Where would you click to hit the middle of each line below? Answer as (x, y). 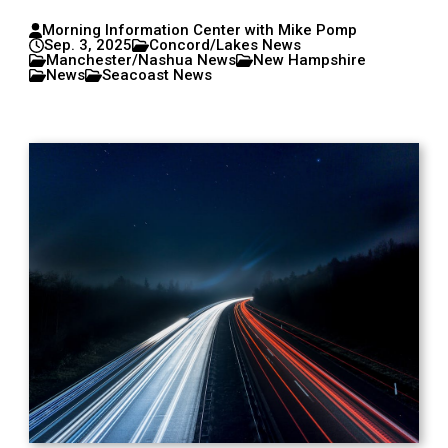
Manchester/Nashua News (141, 60)
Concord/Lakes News (225, 45)
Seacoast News (156, 75)
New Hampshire (309, 60)
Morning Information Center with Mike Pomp (200, 30)
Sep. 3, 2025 (88, 45)
